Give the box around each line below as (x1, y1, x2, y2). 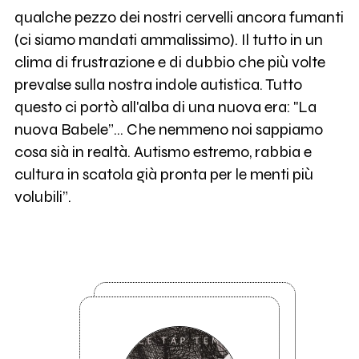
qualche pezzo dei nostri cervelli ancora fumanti (14, 8, 344, 27)
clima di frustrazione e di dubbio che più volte (14, 53, 325, 72)
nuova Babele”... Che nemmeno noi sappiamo (14, 120, 323, 139)
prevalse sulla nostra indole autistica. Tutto (14, 75, 302, 95)
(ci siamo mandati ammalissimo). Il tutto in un (14, 30, 323, 50)
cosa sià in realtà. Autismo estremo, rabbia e (14, 143, 312, 162)
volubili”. (14, 188, 71, 207)
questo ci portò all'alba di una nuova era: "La (14, 98, 317, 117)
